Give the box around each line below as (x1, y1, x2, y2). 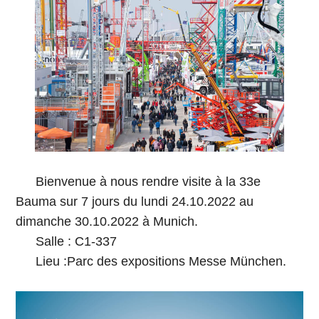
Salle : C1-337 (36, 234, 117, 249)
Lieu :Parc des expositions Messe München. (36, 254, 287, 269)
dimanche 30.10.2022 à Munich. (16, 214, 199, 229)
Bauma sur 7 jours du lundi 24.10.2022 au (16, 194, 254, 209)
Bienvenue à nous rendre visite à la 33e (36, 174, 261, 189)
